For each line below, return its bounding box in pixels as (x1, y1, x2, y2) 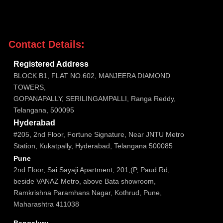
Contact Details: (8, 38, 85, 50)
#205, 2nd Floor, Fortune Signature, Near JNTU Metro (13, 130, 184, 138)
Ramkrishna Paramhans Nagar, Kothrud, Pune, (13, 188, 162, 197)
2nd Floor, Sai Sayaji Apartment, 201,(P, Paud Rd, (13, 165, 170, 174)
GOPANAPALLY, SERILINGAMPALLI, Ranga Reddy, (13, 94, 176, 103)
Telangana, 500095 (13, 106, 74, 114)
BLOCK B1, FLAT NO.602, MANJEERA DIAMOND (13, 71, 170, 80)
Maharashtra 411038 (13, 200, 79, 208)
